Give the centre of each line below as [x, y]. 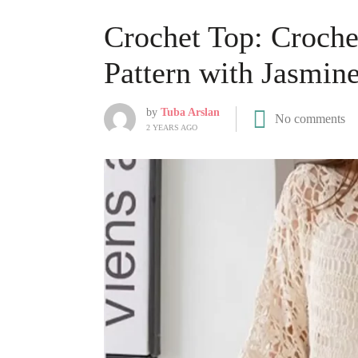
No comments [310, 119]
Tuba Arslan [190, 112]
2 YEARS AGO [172, 127]
